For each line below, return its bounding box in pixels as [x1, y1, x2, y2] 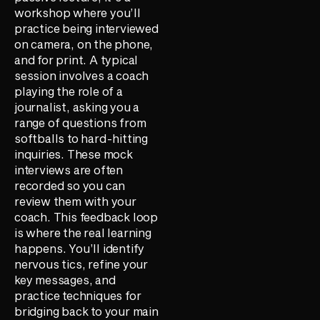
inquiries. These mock [14, 146, 133, 161]
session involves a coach [14, 68, 149, 82]
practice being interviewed [14, 21, 159, 35]
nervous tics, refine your [14, 256, 149, 271]
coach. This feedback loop [14, 209, 159, 224]
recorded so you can [14, 178, 126, 192]
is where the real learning [14, 225, 151, 239]
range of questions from [14, 115, 146, 129]
